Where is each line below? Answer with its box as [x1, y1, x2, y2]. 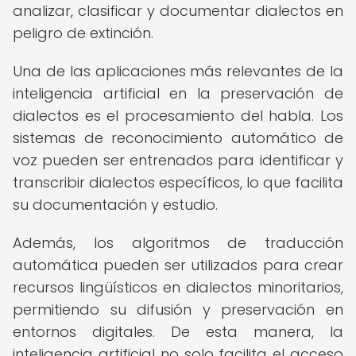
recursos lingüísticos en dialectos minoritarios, [13, 277, 343, 297]
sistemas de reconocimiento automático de [13, 128, 343, 148]
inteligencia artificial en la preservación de [13, 83, 343, 103]
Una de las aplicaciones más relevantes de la [13, 61, 343, 81]
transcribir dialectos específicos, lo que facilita [13, 172, 343, 192]
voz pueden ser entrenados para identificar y [13, 150, 343, 170]
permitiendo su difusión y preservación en [13, 300, 343, 319]
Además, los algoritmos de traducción [13, 233, 343, 253]
